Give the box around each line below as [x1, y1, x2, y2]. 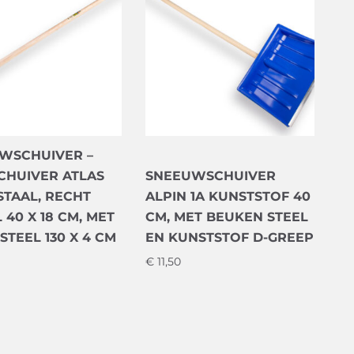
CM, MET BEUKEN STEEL [145, 209, 308, 225]
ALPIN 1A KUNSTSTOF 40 [145, 189, 311, 205]
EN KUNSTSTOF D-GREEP [145, 230, 314, 246]
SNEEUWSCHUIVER [145, 168, 276, 184]
